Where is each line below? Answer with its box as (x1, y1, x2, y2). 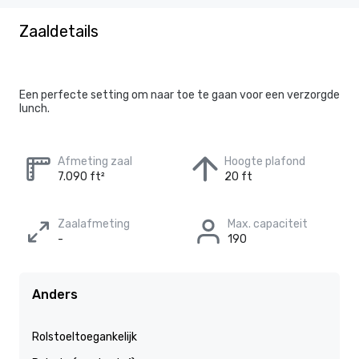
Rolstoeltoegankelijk (32, 330, 137, 344)
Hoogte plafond (224, 155, 305, 168)
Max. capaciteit (228, 217, 308, 231)
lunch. (19, 102, 50, 115)
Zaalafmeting (58, 217, 130, 231)
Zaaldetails (19, 22, 99, 41)
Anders (32, 287, 78, 302)
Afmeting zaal (58, 155, 132, 168)
